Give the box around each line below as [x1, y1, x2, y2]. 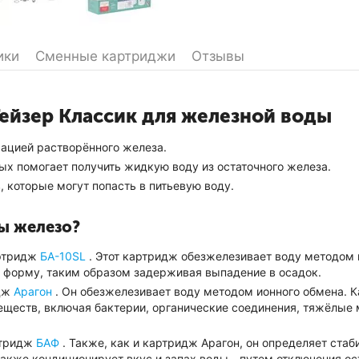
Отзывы [192, 48, 244, 64]
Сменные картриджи [35, 48, 175, 64]
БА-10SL [40, 249, 86, 263]
